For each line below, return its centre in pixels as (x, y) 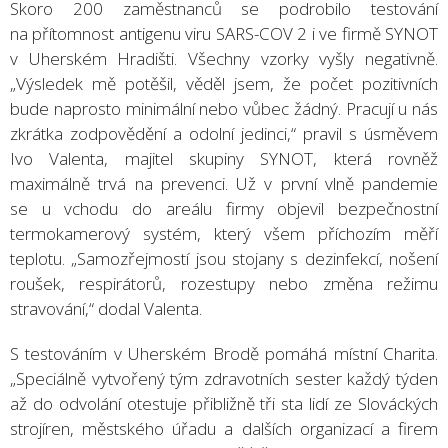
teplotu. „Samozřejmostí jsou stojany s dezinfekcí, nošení (224, 258)
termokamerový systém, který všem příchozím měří (224, 233)
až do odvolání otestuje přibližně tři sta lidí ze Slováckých (224, 403)
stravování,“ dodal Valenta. (106, 308)
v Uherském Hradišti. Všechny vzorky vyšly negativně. (224, 58)
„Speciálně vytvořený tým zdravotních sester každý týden (224, 378)
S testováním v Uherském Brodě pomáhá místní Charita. (224, 353)
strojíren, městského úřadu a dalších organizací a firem (224, 428)
